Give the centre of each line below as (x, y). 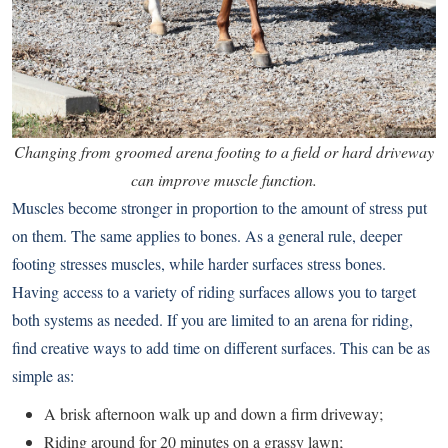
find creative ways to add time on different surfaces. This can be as (221, 348)
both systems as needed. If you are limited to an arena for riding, (212, 320)
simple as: (43, 376)
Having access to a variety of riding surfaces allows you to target (214, 292)
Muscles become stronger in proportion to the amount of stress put (219, 208)
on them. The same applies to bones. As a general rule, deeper (207, 236)
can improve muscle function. (224, 180)
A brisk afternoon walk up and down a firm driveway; (213, 414)
